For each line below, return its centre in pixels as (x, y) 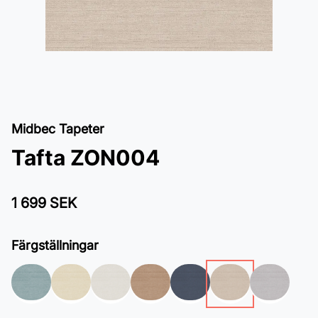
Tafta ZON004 (86, 157)
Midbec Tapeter (58, 128)
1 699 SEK (44, 203)
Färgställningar (55, 245)
